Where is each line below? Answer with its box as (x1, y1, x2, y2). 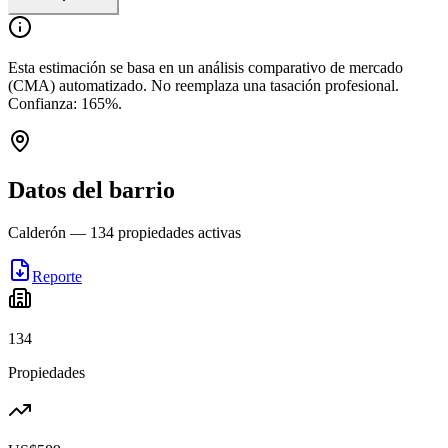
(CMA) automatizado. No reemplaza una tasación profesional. (8, 76, 399, 94)
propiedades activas (114, 223, 241, 241)
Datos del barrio (8, 176, 175, 203)
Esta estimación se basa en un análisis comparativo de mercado (8, 58, 403, 76)
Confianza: (8, 94, 81, 112)
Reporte (32, 267, 82, 285)
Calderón (8, 223, 66, 241)
